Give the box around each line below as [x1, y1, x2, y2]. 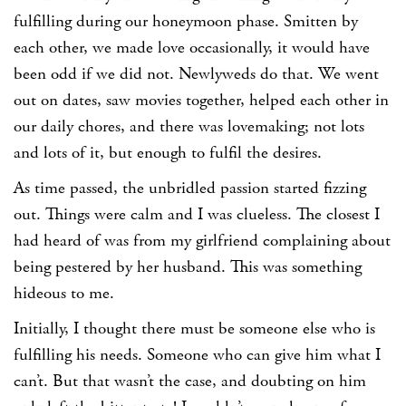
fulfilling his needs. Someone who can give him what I [14, 343, 381, 366]
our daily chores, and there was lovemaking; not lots [14, 115, 364, 138]
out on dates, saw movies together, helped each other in [14, 89, 389, 111]
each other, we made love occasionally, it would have [14, 36, 370, 59]
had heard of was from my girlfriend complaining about [14, 229, 391, 252]
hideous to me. [14, 282, 114, 304]
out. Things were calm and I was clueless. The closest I [14, 203, 380, 226]
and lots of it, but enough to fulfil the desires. [14, 141, 322, 164]
